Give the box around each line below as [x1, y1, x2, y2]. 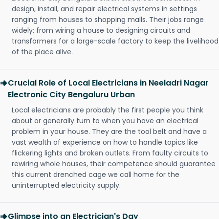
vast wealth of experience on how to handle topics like [12, 137, 198, 148]
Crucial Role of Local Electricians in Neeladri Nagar [8, 77, 209, 89]
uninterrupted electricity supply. [12, 180, 121, 191]
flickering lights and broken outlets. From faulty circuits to [12, 148, 208, 158]
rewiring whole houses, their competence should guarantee [12, 159, 216, 169]
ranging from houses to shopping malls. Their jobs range [12, 15, 204, 25]
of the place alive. [12, 47, 73, 57]
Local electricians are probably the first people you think [12, 105, 203, 115]
